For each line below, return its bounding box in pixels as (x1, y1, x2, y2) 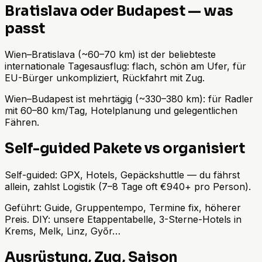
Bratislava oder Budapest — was (5, 2, 233, 20)
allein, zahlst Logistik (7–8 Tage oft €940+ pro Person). (5, 181, 251, 193)
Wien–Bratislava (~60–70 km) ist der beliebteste (5, 49, 216, 61)
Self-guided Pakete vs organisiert (5, 140, 245, 158)
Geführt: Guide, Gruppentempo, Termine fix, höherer (5, 202, 241, 214)
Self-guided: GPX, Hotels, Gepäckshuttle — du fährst (5, 169, 240, 181)
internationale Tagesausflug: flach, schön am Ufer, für (5, 60, 246, 73)
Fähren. (5, 116, 39, 129)
